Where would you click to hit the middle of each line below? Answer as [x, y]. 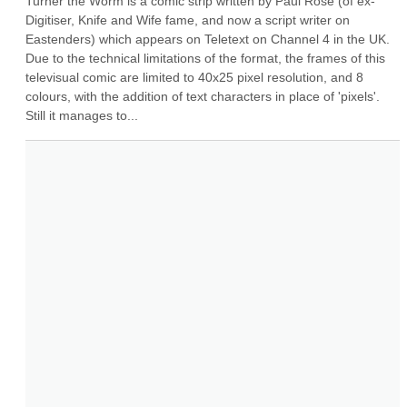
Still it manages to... [82, 115]
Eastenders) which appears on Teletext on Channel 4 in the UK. [208, 39]
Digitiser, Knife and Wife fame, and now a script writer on [188, 20]
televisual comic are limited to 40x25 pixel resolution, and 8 [194, 77]
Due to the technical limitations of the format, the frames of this [205, 58]
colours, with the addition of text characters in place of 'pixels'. [203, 96]
